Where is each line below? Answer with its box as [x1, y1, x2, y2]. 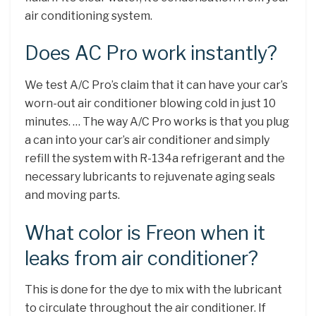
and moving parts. [25, 188, 120, 202]
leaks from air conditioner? [25, 246, 258, 270]
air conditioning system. [25, 8, 152, 23]
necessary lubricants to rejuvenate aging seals [25, 169, 275, 183]
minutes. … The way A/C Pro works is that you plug [25, 114, 289, 128]
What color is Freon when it [25, 221, 265, 245]
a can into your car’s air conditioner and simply [25, 133, 269, 147]
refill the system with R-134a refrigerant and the [25, 151, 285, 165]
